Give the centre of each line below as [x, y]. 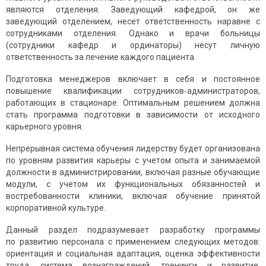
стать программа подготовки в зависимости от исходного [133, 115]
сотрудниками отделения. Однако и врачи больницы [133, 34]
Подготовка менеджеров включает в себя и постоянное [133, 79]
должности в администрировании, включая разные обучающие [133, 172]
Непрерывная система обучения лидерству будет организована [133, 149]
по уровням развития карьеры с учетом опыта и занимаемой [133, 161]
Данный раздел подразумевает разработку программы [133, 230]
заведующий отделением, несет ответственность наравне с [133, 22]
